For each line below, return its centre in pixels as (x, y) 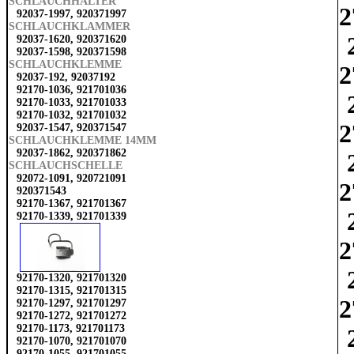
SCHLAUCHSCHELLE (66, 166)
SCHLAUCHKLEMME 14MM (83, 141)
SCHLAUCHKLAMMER (70, 27)
